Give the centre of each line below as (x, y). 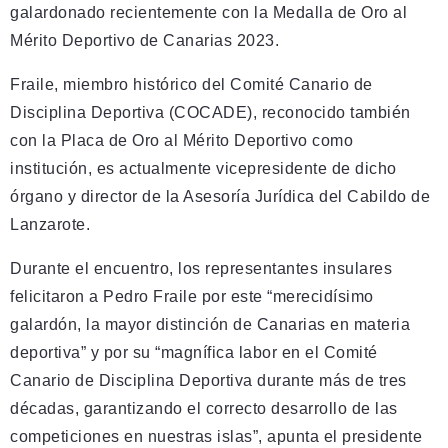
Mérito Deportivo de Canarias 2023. (144, 40)
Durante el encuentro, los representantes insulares (201, 268)
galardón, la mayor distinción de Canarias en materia (210, 324)
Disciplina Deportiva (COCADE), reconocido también (210, 112)
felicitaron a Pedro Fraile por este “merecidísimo (192, 296)
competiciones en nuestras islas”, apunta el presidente (216, 436)
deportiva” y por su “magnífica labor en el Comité (194, 352)
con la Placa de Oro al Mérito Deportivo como (181, 140)
